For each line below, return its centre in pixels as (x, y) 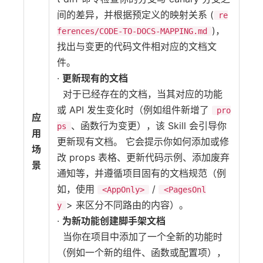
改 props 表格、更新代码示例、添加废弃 (143, 157)
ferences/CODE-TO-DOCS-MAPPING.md (132, 31)
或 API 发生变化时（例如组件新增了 (134, 110)
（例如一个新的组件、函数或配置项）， (141, 252)
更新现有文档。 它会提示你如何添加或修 (143, 141)
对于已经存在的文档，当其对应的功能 (140, 94)
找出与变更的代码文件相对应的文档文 (137, 46)
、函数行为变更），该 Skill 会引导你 (149, 126)
